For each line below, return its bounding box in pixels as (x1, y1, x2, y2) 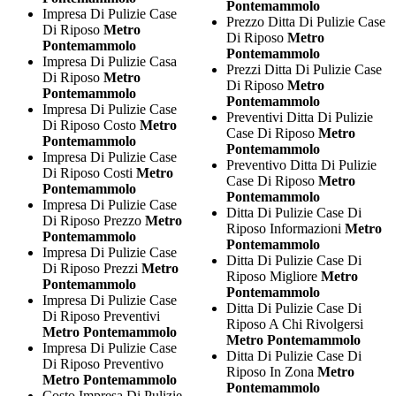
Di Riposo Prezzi (42, 260, 141, 276)
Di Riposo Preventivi (42, 308, 160, 324)
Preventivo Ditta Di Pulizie (225, 156, 377, 172)
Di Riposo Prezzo (42, 212, 145, 228)
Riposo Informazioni (225, 220, 345, 236)
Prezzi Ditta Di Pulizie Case (225, 61, 382, 77)
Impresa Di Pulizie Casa (42, 53, 177, 69)
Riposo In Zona (225, 363, 317, 379)
